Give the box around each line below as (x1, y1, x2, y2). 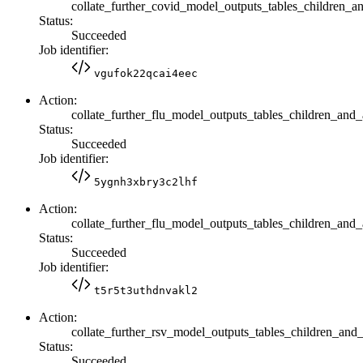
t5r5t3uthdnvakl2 (94, 284, 198, 297)
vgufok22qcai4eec (94, 66, 198, 79)
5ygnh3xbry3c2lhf (94, 175, 198, 188)
